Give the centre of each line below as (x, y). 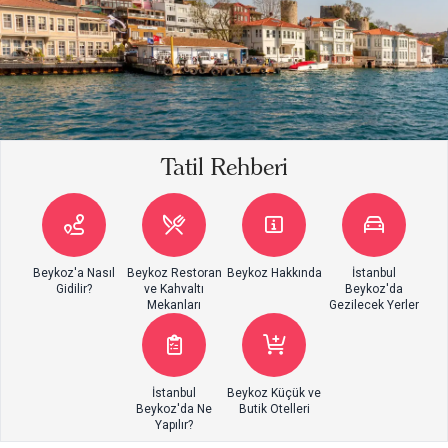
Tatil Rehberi (224, 166)
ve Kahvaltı (174, 288)
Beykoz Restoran (174, 272)
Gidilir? (74, 288)
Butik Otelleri (274, 408)
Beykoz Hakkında (274, 272)
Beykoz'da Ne (174, 408)
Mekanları (174, 304)
